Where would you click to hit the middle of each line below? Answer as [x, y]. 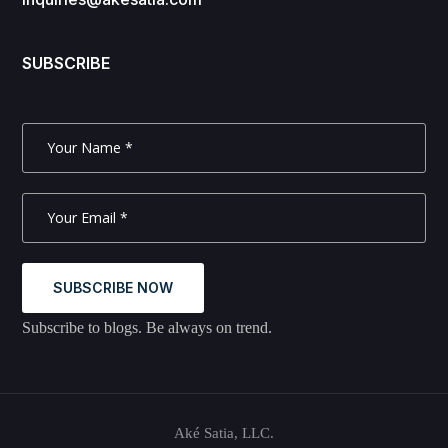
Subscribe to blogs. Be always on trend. [147, 328]
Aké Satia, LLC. [224, 433]
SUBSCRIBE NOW [113, 288]
